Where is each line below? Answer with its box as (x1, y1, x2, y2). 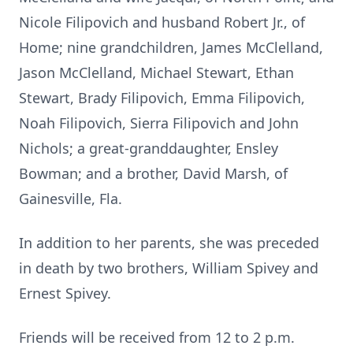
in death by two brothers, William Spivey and (19, 258, 318, 277)
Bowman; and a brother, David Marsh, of (19, 164, 288, 183)
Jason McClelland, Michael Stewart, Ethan (19, 63, 294, 82)
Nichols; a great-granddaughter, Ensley (19, 139, 278, 158)
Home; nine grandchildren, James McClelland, (19, 38, 323, 57)
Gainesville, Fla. (19, 189, 122, 208)
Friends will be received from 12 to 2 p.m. (19, 328, 295, 347)
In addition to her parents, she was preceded (19, 233, 319, 252)
